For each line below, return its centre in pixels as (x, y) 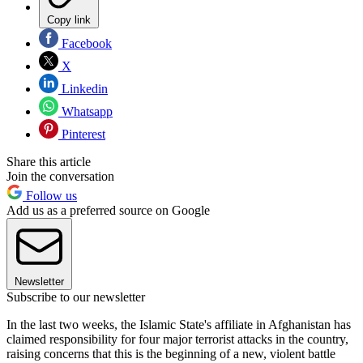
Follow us (50, 195)
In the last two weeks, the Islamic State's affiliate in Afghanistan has (179, 324)
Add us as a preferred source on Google (108, 210)
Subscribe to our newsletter (76, 297)
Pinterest (82, 134)
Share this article (49, 161)
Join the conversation (60, 176)
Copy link (69, 19)
